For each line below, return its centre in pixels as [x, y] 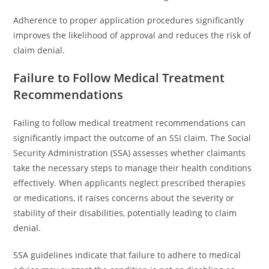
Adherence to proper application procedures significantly [129, 20]
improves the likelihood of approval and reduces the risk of [132, 35]
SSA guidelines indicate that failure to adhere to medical [127, 255]
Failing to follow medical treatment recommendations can [130, 123]
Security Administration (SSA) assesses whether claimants [130, 153]
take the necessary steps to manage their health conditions [133, 168]
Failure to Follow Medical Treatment [119, 78]
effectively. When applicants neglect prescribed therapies [130, 183]
